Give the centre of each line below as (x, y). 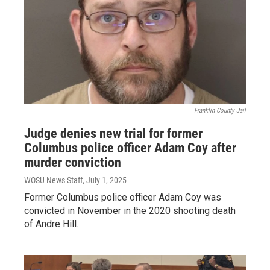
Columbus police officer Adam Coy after (130, 148)
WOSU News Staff (53, 180)
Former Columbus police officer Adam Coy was (123, 197)
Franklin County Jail (220, 110)
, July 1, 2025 (105, 180)
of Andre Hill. (51, 224)
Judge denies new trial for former (113, 133)
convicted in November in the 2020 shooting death (130, 210)
